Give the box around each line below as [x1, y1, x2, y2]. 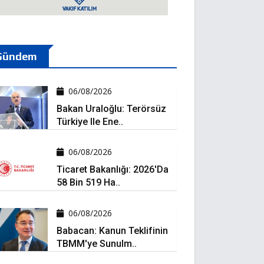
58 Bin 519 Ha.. [56, 177, 120, 189]
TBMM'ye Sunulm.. [56, 237, 137, 249]
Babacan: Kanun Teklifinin [56, 225, 168, 236]
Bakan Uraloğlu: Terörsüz [56, 103, 166, 114]
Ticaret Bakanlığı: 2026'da [56, 164, 169, 176]
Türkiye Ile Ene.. [56, 116, 123, 127]
